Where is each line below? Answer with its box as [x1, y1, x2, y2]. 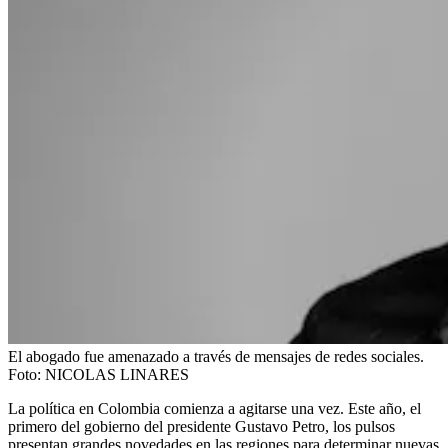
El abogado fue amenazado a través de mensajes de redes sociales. [8, 347, 424, 365]
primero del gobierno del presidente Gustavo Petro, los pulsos [8, 417, 395, 435]
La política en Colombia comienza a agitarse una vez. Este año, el [8, 399, 421, 417]
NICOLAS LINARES [45, 365, 189, 383]
